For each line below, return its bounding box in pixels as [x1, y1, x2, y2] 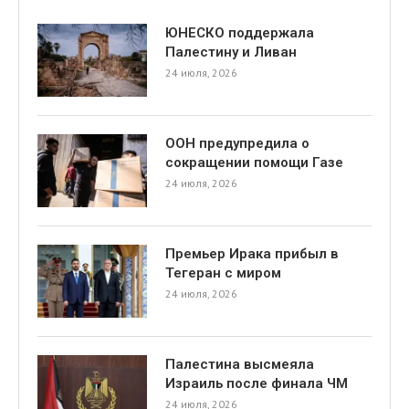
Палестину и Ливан [165, 43, 297, 60]
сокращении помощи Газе [165, 153, 343, 171]
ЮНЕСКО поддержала [165, 24, 314, 41]
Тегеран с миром [165, 264, 281, 281]
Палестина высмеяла [165, 355, 314, 372]
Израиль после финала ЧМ [165, 374, 348, 392]
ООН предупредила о [165, 134, 309, 152]
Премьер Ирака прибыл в [165, 245, 339, 262]
